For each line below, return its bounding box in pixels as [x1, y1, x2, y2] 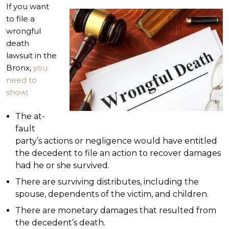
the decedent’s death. [15, 217, 105, 227]
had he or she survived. [15, 160, 109, 170]
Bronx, [6, 63, 33, 73]
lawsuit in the [6, 51, 57, 60]
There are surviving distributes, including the [15, 176, 199, 187]
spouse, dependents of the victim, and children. [15, 189, 209, 199]
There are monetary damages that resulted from [15, 205, 216, 215]
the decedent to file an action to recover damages [15, 148, 221, 158]
